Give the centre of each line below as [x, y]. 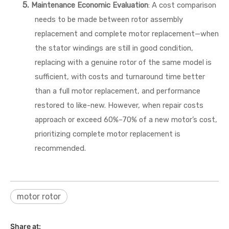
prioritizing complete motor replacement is [108, 134]
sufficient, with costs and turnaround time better [120, 77]
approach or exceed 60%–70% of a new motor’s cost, [126, 120]
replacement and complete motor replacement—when [127, 34]
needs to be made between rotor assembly [109, 19]
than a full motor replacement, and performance [118, 91]
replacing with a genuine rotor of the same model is [123, 62]
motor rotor [39, 197]
